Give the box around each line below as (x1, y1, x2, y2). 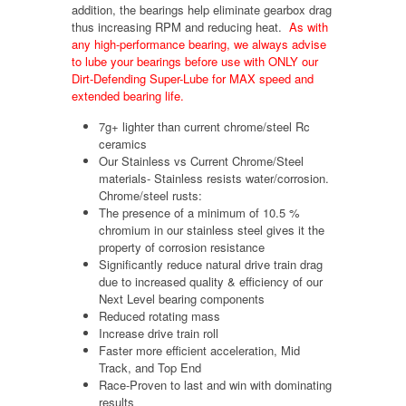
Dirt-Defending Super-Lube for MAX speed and (72, 70, 314, 88)
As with (289, 18, 328, 36)
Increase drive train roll (99, 324, 218, 343)
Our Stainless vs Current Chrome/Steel (99, 152, 304, 170)
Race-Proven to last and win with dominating (99, 376, 332, 394)
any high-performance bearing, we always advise (72, 35, 326, 53)
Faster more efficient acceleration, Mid (99, 342, 300, 360)
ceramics (99, 135, 147, 153)
